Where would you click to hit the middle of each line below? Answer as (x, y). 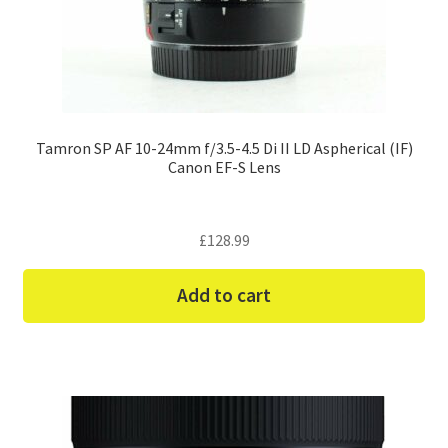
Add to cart (224, 295)
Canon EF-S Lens (224, 166)
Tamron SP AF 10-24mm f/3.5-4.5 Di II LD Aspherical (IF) (224, 147)
